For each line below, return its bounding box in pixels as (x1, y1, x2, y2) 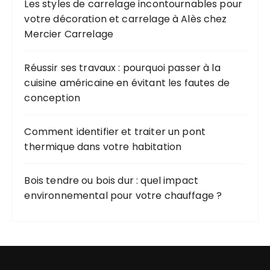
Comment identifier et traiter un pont (24, 124, 206, 139)
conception (24, 90, 80, 105)
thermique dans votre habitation (24, 139, 182, 154)
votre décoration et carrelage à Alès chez (24, 11, 227, 26)
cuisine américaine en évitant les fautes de (24, 75, 230, 90)
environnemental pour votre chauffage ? (24, 188, 222, 202)
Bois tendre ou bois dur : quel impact (24, 173, 199, 187)
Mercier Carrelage (24, 27, 114, 41)
